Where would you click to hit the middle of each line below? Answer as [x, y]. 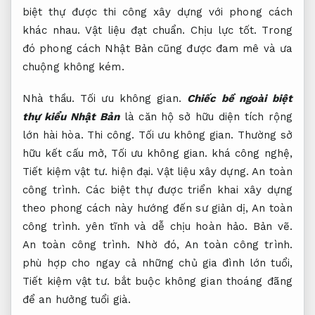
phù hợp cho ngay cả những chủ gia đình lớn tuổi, [157, 263]
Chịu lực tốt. [223, 30]
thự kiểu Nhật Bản [71, 117]
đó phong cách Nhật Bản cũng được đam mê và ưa [157, 48]
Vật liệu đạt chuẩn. [135, 30]
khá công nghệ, [250, 154]
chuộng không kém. [73, 66]
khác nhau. [54, 30]
